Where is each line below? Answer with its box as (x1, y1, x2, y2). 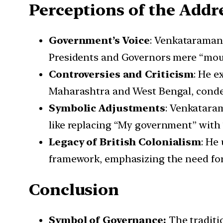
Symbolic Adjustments (49, 102, 165, 114)
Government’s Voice (49, 34, 150, 47)
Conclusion (29, 180, 119, 199)
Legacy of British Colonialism (49, 136, 202, 148)
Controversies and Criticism (49, 68, 194, 81)
